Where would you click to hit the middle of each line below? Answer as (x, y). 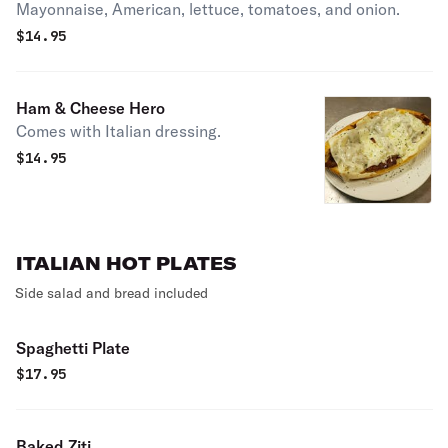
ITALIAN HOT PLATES (126, 263)
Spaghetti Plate (73, 348)
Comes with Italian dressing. (118, 131)
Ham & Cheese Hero (90, 108)
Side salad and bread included (111, 293)
